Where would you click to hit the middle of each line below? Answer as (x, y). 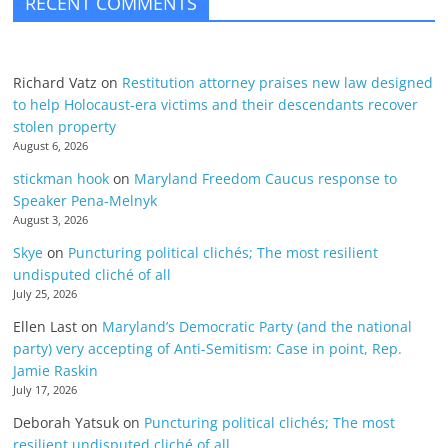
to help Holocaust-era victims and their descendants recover (216, 104)
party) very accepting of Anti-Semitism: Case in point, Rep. (208, 348)
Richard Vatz (55, 82)
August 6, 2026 (51, 145)
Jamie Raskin (56, 370)
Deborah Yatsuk (66, 422)
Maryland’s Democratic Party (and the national (257, 326)
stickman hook (61, 178)
